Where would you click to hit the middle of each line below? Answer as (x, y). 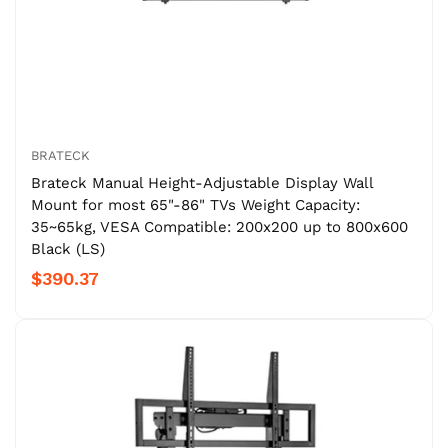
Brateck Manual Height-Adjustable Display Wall (202, 182)
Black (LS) (68, 248)
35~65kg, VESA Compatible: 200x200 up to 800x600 (219, 226)
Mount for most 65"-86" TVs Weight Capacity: (195, 204)
